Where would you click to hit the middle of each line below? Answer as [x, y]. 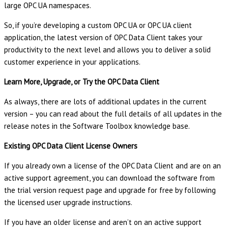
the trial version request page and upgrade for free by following [110, 190]
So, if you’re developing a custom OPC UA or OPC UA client [98, 25]
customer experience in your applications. [72, 62]
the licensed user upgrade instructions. [68, 203]
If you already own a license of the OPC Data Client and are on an [112, 166]
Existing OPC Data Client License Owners [71, 146]
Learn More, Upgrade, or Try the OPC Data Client [82, 82]
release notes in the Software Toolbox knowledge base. [97, 126]
